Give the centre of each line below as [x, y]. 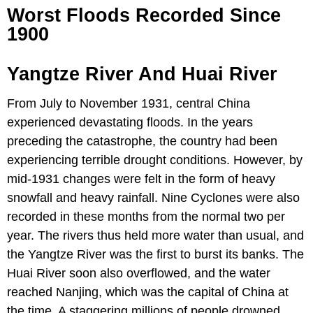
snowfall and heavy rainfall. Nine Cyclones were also [153, 197]
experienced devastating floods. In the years [130, 122]
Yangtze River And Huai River [142, 74]
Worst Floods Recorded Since [144, 15]
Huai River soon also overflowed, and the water [139, 273]
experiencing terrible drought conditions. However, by [155, 160]
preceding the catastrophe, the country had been [142, 141]
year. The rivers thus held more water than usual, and [155, 235]
